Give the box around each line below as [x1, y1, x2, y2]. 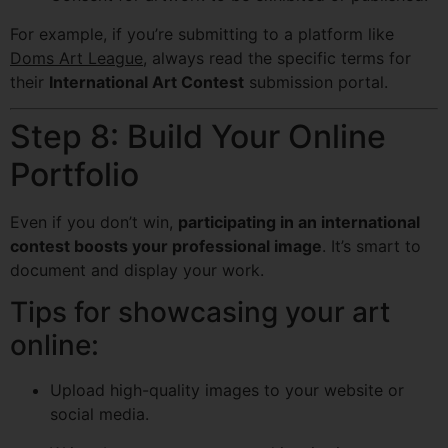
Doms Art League [10, 47, 143, 68]
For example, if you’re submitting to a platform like [10, 23, 394, 44]
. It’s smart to [322, 235, 421, 256]
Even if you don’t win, [10, 211, 178, 232]
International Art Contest [49, 71, 244, 92]
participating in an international [178, 211, 420, 232]
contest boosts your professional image [10, 235, 322, 256]
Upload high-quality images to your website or [50, 380, 404, 401]
